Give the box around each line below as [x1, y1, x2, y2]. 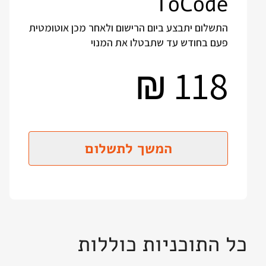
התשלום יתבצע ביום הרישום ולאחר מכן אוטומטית [29, 21, 228, 34]
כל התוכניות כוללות [78, 230, 247, 259]
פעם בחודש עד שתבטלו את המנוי [91, 36, 228, 49]
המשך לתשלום [84, 139, 172, 158]
